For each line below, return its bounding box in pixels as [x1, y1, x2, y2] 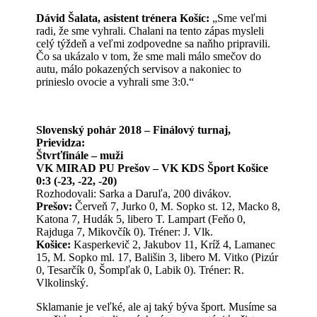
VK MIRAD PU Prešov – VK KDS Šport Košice [36, 162, 269, 174]
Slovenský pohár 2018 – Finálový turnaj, [36, 124, 231, 136]
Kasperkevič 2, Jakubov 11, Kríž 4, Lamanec [71, 238, 276, 250]
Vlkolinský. [36, 277, 89, 289]
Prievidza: [36, 137, 86, 149]
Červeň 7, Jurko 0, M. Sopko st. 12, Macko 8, [72, 200, 281, 212]
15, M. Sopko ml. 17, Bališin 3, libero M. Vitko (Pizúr [36, 251, 279, 263]
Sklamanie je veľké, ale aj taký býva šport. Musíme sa [36, 301, 277, 313]
